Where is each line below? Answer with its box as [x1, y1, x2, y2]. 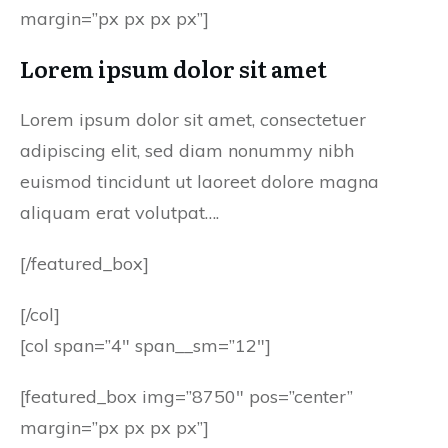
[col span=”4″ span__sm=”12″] [20, 334, 271, 357]
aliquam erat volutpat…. [20, 201, 219, 224]
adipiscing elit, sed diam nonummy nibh [20, 139, 354, 162]
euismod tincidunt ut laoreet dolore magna [20, 170, 379, 193]
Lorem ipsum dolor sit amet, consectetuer [20, 108, 366, 131]
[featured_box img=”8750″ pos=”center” [20, 385, 353, 408]
